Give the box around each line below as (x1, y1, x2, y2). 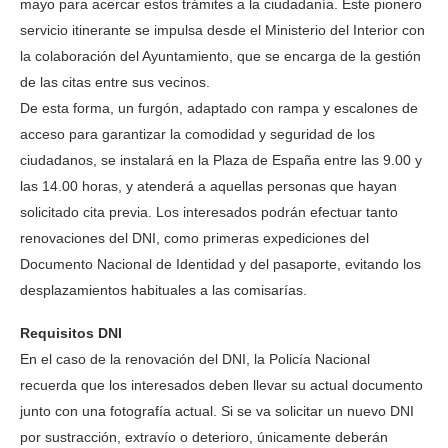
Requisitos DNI (20, 325, 122, 341)
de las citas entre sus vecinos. (20, 74, 210, 90)
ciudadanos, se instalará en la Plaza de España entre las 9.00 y (20, 152, 422, 168)
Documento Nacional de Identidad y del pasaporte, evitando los (20, 256, 421, 272)
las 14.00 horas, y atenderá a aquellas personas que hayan (20, 178, 397, 194)
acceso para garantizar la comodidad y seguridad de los (20, 126, 375, 142)
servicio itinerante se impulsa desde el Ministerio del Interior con (20, 22, 425, 38)
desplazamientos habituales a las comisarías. (20, 282, 307, 298)
